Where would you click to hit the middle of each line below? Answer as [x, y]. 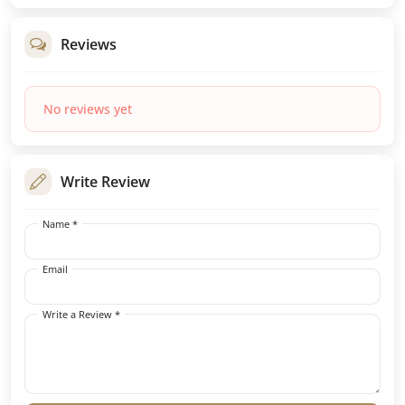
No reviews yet [88, 109]
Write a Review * [81, 315]
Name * [60, 224]
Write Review [105, 182]
